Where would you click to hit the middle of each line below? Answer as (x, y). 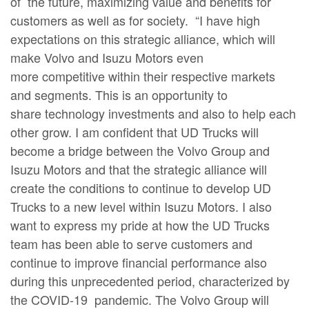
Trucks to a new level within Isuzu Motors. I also (141, 206)
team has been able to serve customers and (131, 243)
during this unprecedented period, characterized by (150, 280)
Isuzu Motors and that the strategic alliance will (139, 169)
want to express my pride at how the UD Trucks (140, 225)
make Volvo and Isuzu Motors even (107, 57)
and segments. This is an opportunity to (119, 94)
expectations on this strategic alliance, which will (143, 38)
